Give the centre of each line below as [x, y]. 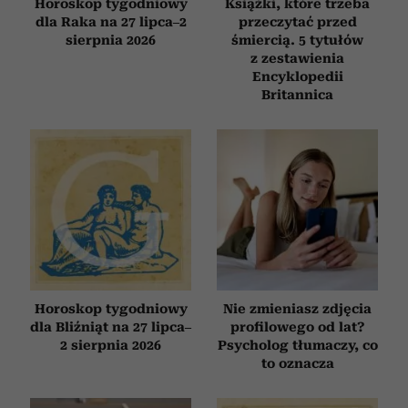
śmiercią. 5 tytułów [297, 41]
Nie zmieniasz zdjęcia [297, 309]
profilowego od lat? [297, 327]
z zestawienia [297, 59]
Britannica [297, 95]
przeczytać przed [297, 22]
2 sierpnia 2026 [111, 346]
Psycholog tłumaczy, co [297, 346]
